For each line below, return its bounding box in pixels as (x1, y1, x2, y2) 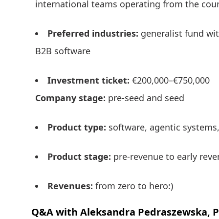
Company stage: (35, 92, 108, 104)
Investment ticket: (47, 74, 132, 87)
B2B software (35, 45, 90, 57)
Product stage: (47, 151, 113, 163)
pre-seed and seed (108, 92, 184, 104)
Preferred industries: (47, 27, 141, 40)
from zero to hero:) (95, 180, 173, 192)
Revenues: (47, 180, 95, 192)
